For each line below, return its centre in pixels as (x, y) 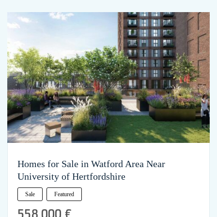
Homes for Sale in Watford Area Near (91, 164)
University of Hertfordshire (71, 177)
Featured (64, 194)
